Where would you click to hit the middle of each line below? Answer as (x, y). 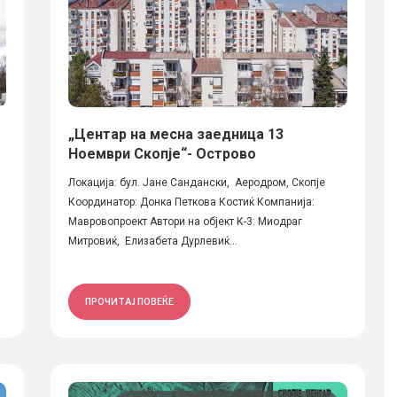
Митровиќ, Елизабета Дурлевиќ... (152, 241)
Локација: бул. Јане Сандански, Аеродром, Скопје (196, 183)
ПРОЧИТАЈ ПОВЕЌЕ (129, 301)
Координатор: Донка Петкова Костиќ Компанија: (191, 202)
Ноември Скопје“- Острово (162, 154)
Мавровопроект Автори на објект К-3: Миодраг (185, 222)
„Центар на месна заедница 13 (175, 134)
